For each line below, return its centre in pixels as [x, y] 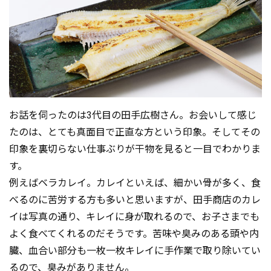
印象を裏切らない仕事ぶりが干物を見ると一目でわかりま [135, 149]
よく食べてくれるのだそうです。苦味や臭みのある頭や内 [134, 233]
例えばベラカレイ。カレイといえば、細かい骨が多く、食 [135, 183]
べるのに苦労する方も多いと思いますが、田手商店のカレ [135, 200]
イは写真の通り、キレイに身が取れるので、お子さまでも [134, 217]
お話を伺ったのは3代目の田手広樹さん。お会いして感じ [133, 115]
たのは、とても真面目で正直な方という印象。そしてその [135, 132]
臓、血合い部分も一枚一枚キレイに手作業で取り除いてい [135, 250]
